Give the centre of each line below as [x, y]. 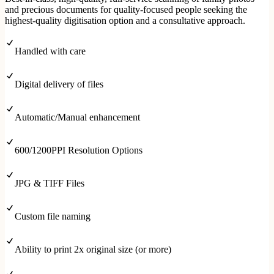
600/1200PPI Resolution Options [79, 150]
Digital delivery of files [59, 84]
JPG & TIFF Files [50, 183]
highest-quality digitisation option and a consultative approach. [125, 20]
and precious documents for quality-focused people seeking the [126, 9]
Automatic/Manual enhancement [77, 117]
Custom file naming [53, 216]
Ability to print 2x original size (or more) [93, 249]
